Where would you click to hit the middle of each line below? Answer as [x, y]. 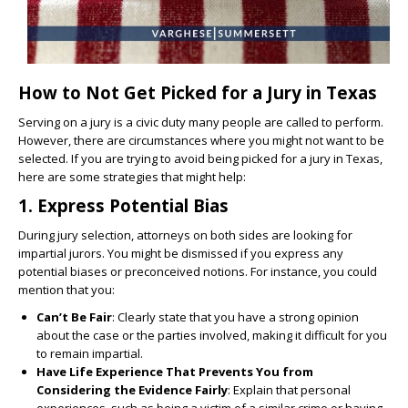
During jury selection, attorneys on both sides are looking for [185, 235]
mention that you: [66, 290]
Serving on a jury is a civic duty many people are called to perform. [201, 122]
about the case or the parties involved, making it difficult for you [212, 336]
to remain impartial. [90, 354]
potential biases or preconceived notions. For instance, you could [198, 272]
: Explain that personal [289, 390]
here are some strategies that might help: [132, 177]
